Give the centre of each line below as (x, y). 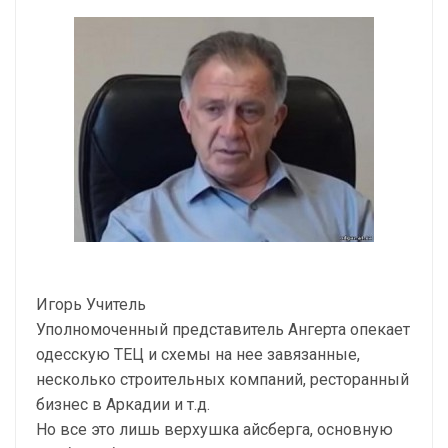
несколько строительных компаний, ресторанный (222, 379)
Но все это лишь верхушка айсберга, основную (214, 429)
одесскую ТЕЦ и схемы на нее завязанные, (198, 354)
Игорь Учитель (91, 304)
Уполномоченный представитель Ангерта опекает (223, 329)
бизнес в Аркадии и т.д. (123, 404)
